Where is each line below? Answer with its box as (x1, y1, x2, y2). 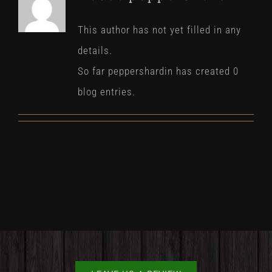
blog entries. (77, 85, 135, 98)
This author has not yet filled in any (77, 23, 241, 36)
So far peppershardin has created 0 (77, 64, 239, 77)
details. (77, 44, 112, 56)
